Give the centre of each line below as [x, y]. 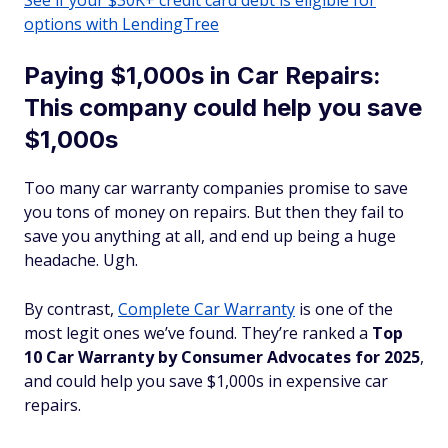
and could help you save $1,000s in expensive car [206, 381]
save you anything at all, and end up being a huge [210, 236]
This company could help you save [223, 107]
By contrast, [71, 309]
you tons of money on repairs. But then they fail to [214, 212]
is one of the [344, 309]
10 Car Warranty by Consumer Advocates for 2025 [222, 357]
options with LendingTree [121, 24]
